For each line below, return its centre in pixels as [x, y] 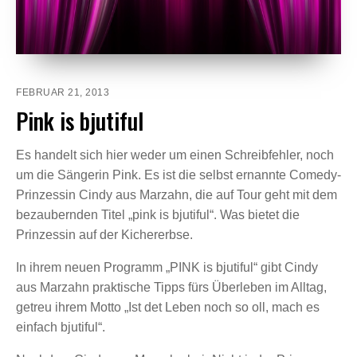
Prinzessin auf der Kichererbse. [104, 234]
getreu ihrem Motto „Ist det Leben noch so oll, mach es [168, 307]
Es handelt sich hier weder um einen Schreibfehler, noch [175, 155]
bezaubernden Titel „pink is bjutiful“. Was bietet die [158, 214]
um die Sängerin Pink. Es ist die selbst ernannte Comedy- [178, 175]
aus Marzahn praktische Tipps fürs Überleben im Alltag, [171, 287]
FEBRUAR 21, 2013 [63, 92]
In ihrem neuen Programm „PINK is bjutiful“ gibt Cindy [167, 267]
